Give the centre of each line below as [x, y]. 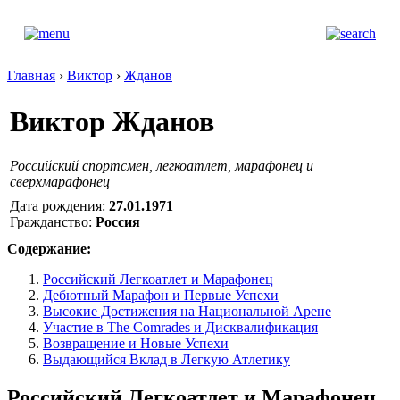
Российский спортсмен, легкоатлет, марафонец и [162, 165]
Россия [118, 221]
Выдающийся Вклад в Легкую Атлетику [167, 359]
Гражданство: [53, 221]
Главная [31, 75]
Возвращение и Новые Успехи [136, 343]
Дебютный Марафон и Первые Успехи [161, 295]
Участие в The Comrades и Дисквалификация [180, 327]
